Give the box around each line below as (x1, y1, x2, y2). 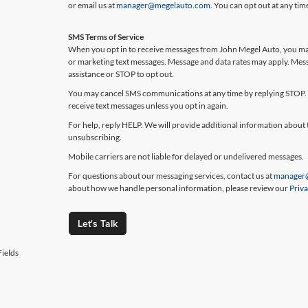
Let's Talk (77, 217, 118, 230)
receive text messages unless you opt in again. (68, 100, 229, 111)
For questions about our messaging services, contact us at (68, 170, 274, 181)
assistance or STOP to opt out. (68, 69, 175, 79)
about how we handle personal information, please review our (68, 183, 290, 193)
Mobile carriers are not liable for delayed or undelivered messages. (68, 151, 305, 162)
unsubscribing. (68, 132, 122, 142)
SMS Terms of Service (68, 32, 144, 42)
